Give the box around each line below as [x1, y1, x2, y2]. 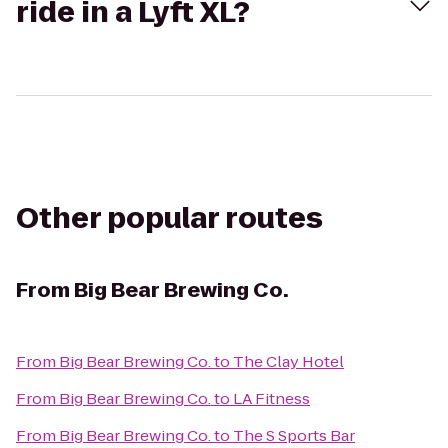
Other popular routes [16, 199, 323, 238]
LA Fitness [233, 388, 310, 409]
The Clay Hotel [233, 351, 344, 372]
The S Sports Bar [233, 425, 355, 446]
